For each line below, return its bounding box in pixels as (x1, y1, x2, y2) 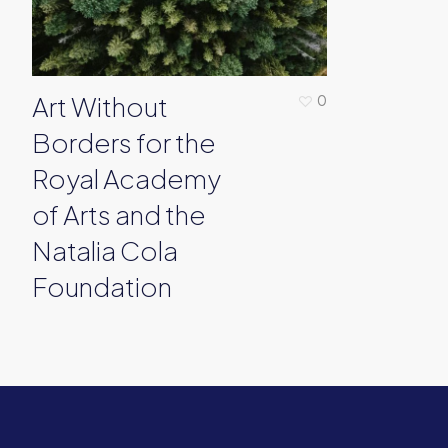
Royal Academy (31, 161, 221, 195)
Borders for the (31, 125, 216, 159)
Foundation (31, 269, 172, 303)
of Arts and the (31, 197, 206, 231)
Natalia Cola (31, 233, 178, 267)
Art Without (31, 89, 168, 123)
